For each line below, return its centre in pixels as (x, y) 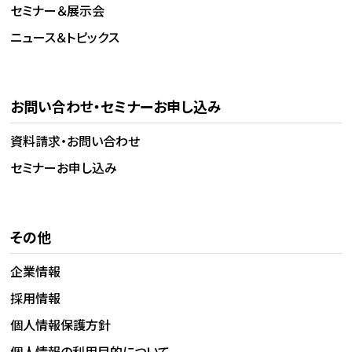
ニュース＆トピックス (65, 37)
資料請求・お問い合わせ (75, 140)
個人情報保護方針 (61, 324)
